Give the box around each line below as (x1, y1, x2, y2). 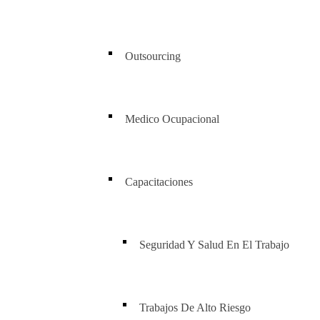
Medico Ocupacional (125, 113, 219, 125)
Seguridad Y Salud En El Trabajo (139, 239, 289, 251)
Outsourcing (125, 50, 181, 62)
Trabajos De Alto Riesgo (139, 301, 251, 314)
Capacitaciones (125, 176, 193, 188)
